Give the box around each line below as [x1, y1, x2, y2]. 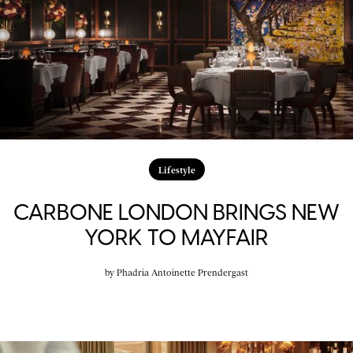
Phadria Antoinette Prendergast [117, 266, 248, 278]
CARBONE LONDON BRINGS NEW [13, 199, 340, 226]
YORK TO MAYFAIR [84, 224, 269, 251]
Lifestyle [158, 164, 195, 176]
